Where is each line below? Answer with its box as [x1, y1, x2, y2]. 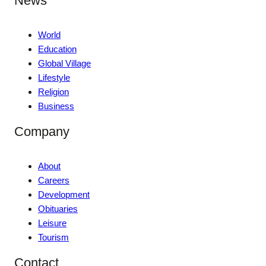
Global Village [38, 58, 91, 68]
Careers [38, 175, 69, 185]
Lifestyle [38, 72, 70, 83]
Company [14, 123, 69, 139]
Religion [38, 86, 69, 97]
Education [38, 43, 77, 54]
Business [38, 100, 74, 111]
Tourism [38, 232, 69, 242]
